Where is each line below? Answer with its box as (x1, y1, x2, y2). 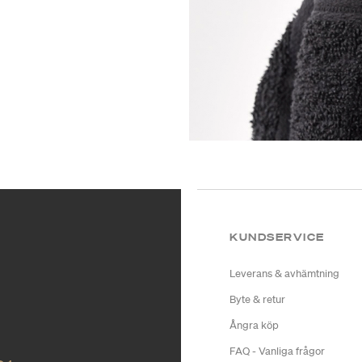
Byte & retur (229, 293, 285, 307)
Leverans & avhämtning (229, 267, 339, 281)
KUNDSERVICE (229, 230, 325, 245)
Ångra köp (229, 318, 279, 333)
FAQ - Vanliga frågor (229, 344, 325, 359)
